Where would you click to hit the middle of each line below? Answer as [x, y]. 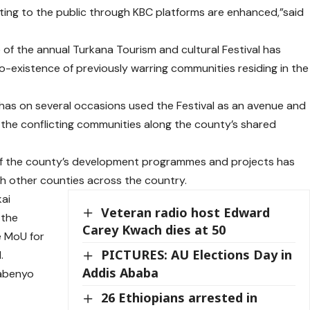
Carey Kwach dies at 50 [154, 230]
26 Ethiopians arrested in [180, 297]
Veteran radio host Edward [186, 212]
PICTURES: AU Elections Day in [197, 255]
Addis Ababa [121, 272]
